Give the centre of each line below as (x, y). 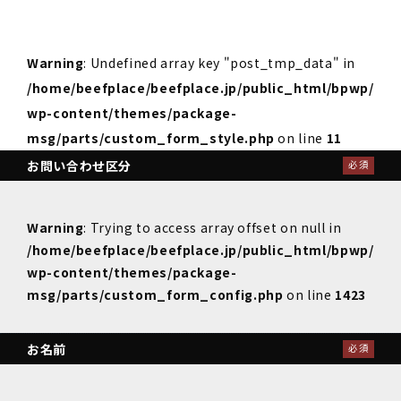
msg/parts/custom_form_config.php (155, 294)
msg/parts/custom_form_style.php (151, 137)
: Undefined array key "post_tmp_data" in (220, 62)
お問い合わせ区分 (80, 165)
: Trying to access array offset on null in (213, 227)
